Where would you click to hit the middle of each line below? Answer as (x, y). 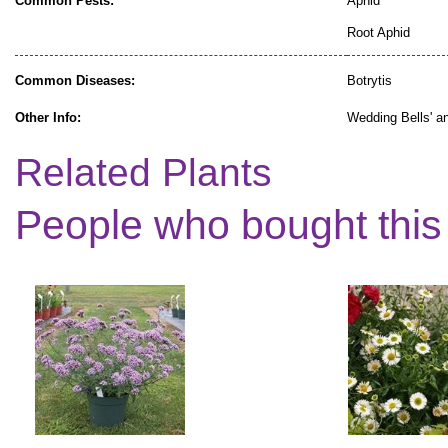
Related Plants (143, 172)
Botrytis (369, 80)
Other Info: (48, 117)
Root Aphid (378, 32)
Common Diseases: (75, 80)
